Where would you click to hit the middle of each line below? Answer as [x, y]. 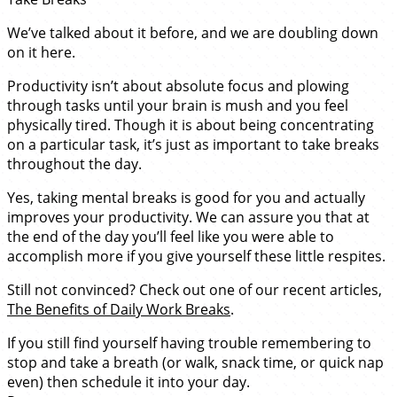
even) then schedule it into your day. [128, 381]
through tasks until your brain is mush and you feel [178, 105]
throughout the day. [74, 163]
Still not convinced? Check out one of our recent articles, [195, 289]
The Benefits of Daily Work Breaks [119, 309]
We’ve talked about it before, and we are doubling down [193, 32]
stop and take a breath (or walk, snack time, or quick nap [195, 362]
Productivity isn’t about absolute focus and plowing [178, 86]
